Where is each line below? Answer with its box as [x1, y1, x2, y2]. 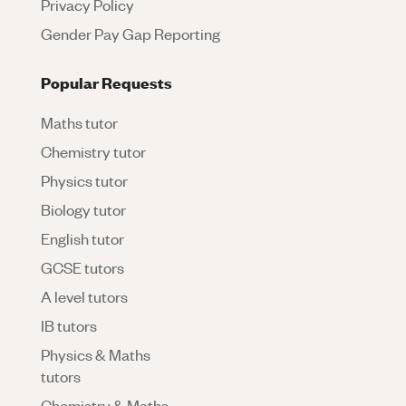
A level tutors [41, 285, 128, 306]
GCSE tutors [41, 256, 124, 277]
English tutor [41, 227, 124, 248]
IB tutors [41, 314, 97, 335]
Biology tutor [41, 198, 126, 219]
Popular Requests [41, 71, 172, 92]
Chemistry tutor [41, 140, 146, 161]
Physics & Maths [41, 343, 150, 364]
